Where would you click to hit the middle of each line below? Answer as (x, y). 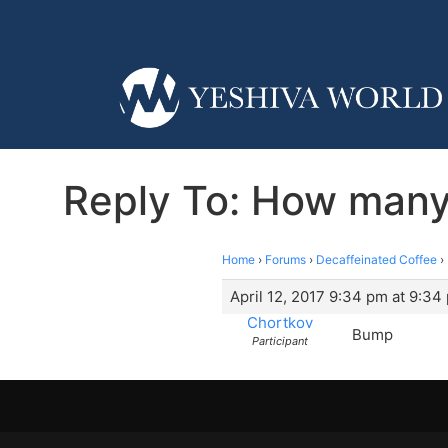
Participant (279, 340)
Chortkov (279, 322)
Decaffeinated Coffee (376, 259)
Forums (285, 259)
